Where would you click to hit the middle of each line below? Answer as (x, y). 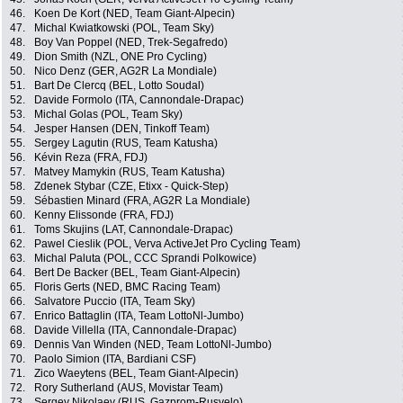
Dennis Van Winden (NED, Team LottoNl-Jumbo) (153, 345)
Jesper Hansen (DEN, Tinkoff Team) (122, 129)
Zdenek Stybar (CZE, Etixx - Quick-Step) (131, 187)
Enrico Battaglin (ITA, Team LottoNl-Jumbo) (139, 316)
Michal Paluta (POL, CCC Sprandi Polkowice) (145, 259)
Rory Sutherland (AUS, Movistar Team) (129, 388)
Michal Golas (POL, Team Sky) (108, 115)
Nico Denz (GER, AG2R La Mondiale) (125, 72)
